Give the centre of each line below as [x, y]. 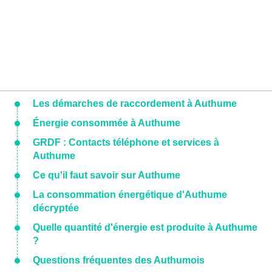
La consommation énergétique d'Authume [130, 194]
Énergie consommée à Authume [107, 123]
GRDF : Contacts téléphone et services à [126, 142]
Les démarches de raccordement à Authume [135, 103]
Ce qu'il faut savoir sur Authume [107, 175]
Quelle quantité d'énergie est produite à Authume [145, 227]
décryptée [56, 208]
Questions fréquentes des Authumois [119, 260]
